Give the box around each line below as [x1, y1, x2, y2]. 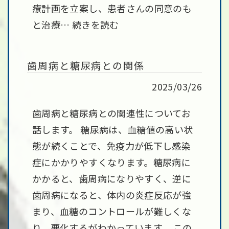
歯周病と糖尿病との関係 [27, 58, 145, 72]
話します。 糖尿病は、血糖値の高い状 [32, 123, 193, 136]
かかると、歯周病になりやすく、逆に [32, 172, 192, 185]
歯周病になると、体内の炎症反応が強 [32, 188, 192, 201]
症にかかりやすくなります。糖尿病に [32, 155, 191, 169]
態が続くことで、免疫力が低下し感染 [32, 139, 191, 152]
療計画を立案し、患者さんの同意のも [32, 2, 192, 15]
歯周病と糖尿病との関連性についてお [32, 106, 191, 120]
